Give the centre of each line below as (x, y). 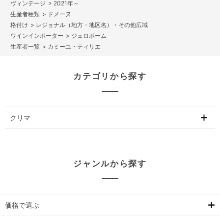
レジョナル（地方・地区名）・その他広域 (92, 25)
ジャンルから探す (110, 164)
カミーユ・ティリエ (74, 47)
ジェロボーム (89, 36)
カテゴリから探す (110, 76)
